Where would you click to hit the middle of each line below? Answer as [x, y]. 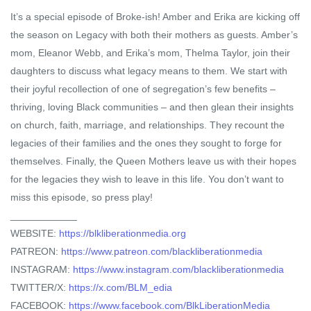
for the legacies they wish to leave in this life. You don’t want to [147, 179]
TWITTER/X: [40, 287]
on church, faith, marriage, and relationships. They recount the [148, 125]
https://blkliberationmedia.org [123, 233]
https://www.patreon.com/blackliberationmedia [162, 251]
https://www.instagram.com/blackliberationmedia [178, 269]
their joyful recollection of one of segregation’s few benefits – [143, 89]
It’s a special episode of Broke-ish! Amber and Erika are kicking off [155, 16]
